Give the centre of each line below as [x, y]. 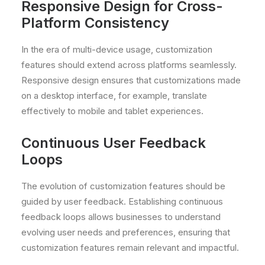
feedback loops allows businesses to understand [121, 217]
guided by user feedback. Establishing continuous [122, 201]
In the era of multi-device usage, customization [117, 49]
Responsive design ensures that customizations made [131, 80]
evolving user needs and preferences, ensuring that [126, 232]
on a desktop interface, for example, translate [114, 96]
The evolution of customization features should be [123, 186]
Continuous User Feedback [114, 143]
